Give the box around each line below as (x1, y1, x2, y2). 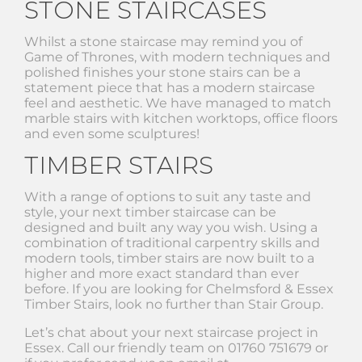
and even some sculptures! (24, 125, 200, 141)
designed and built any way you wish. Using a (24, 219, 318, 235)
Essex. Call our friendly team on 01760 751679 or (24, 339, 328, 356)
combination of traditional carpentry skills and (24, 234, 320, 250)
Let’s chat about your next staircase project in (24, 324, 318, 340)
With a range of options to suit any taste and (24, 188, 311, 204)
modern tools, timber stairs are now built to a (24, 250, 314, 266)
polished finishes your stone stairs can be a (24, 64, 301, 80)
